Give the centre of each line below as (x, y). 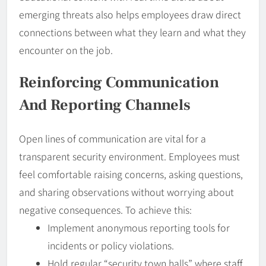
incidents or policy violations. (111, 246)
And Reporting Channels (105, 105)
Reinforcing (62, 83)
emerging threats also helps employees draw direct (130, 14)
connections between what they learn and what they (132, 32)
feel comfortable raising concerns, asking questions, (131, 174)
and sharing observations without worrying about (126, 192)
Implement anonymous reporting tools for (139, 228)
